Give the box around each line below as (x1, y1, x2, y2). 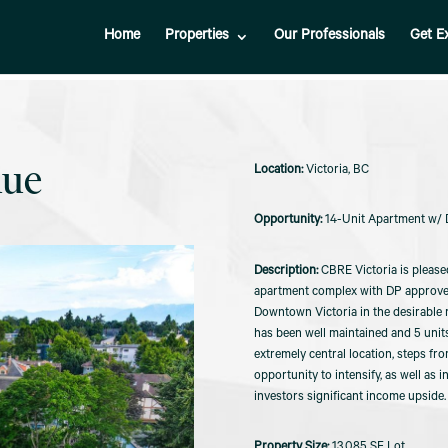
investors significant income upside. (253, 390, 446, 405)
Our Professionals (274, 29, 385, 45)
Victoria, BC (305, 163, 369, 178)
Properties (165, 29, 229, 45)
